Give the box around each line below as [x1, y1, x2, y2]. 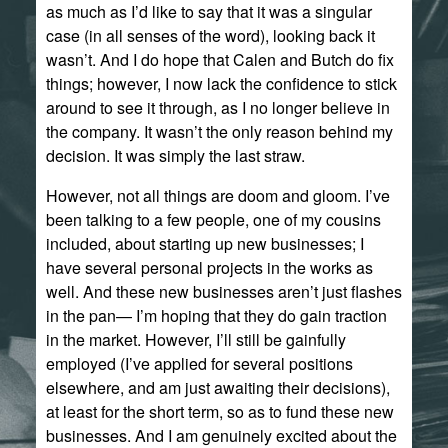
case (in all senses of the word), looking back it [45, 24, 375, 47]
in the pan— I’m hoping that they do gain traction [45, 304, 387, 327]
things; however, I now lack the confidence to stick [45, 72, 397, 95]
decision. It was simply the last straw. [45, 144, 305, 167]
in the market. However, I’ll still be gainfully [45, 328, 346, 351]
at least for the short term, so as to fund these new [45, 400, 394, 423]
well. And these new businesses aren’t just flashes [45, 280, 402, 303]
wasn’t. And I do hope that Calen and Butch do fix [45, 48, 394, 71]
